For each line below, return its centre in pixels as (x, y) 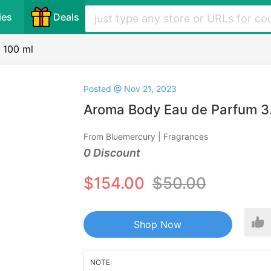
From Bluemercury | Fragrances (145, 136)
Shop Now (158, 224)
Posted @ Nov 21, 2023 (130, 89)
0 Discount (112, 153)
